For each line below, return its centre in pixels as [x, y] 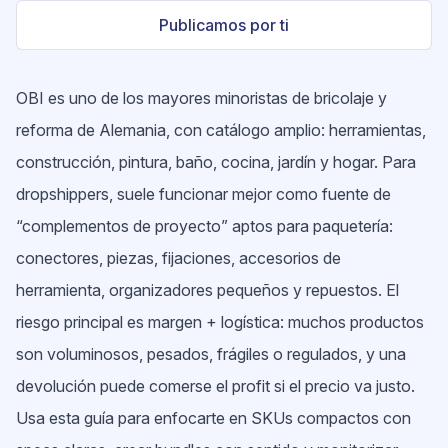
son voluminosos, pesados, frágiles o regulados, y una [211, 354]
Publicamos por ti [224, 25]
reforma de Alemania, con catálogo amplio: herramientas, [221, 130]
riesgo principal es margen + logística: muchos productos [220, 322]
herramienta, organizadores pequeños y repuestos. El [207, 290]
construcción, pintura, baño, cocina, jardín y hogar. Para [216, 162]
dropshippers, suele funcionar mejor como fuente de [203, 194]
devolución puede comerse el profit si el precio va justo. [215, 386]
